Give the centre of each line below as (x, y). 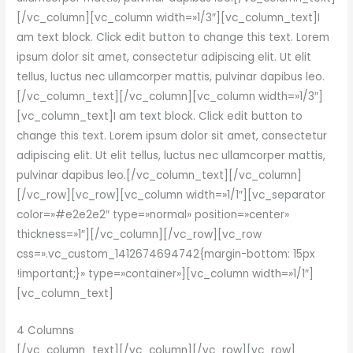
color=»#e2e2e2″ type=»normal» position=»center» (153, 214)
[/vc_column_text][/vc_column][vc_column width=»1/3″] (170, 96)
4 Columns (46, 330)
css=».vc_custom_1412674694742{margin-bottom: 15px (166, 254)
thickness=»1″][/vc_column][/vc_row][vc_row (139, 234)
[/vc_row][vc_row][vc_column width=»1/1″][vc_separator (171, 195)
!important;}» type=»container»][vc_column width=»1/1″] (165, 273)
